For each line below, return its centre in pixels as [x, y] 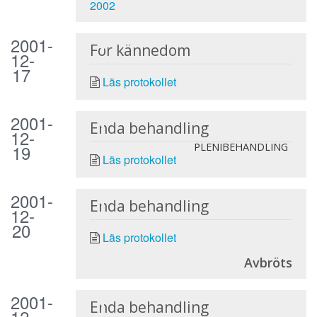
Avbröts [268, 262]
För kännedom [140, 50]
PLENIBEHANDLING [241, 146]
